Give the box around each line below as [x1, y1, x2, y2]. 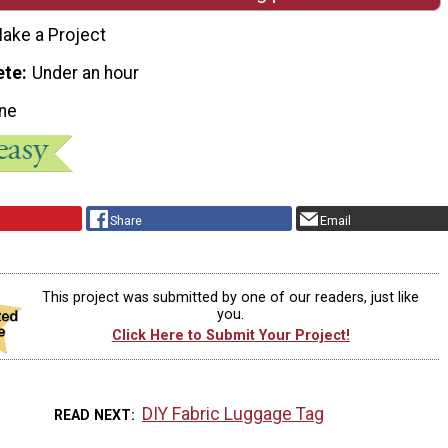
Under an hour [32, 62, 140, 83]
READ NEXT [53, 406, 131, 423]
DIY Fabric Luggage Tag [142, 403, 325, 424]
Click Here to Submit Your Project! [111, 327, 350, 345]
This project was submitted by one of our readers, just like [42, 288, 420, 306]
